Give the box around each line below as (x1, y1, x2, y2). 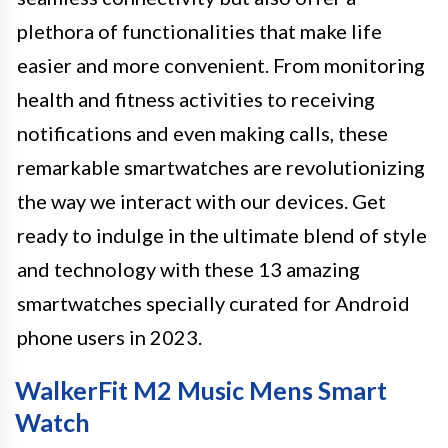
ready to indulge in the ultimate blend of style (17, 223, 427, 247)
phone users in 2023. (17, 325, 202, 349)
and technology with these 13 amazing (17, 257, 360, 281)
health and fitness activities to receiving (17, 87, 375, 111)
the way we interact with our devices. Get (17, 189, 386, 213)
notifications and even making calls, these (17, 121, 388, 145)
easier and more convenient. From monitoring (17, 53, 425, 77)
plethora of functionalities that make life (17, 19, 382, 43)
